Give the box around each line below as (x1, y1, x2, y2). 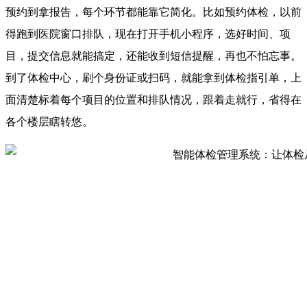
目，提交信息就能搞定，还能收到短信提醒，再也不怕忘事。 (5, 49, 302, 62)
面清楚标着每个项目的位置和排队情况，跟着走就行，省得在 (5, 93, 302, 106)
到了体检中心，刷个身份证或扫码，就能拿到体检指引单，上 (5, 71, 302, 84)
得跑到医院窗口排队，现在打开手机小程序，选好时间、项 (5, 27, 291, 40)
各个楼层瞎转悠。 (5, 115, 93, 127)
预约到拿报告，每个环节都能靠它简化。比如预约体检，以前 (5, 5, 302, 18)
